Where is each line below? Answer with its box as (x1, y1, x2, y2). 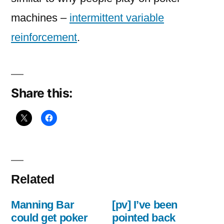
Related (11, 172, 54, 186)
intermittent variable (69, 11, 164, 24)
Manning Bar (11, 198, 74, 211)
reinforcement (11, 31, 77, 43)
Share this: (11, 85, 72, 100)
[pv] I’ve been (112, 198, 177, 211)
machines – (11, 11, 69, 24)
